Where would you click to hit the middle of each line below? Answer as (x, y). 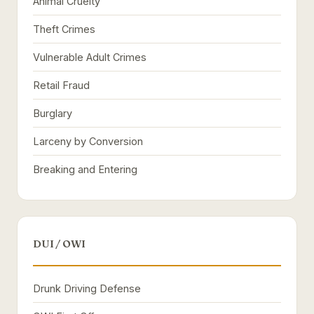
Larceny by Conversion (88, 141)
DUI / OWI (59, 244)
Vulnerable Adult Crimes (90, 57)
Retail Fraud (61, 85)
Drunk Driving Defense (87, 288)
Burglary (53, 113)
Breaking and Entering (85, 169)
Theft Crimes (64, 29)
